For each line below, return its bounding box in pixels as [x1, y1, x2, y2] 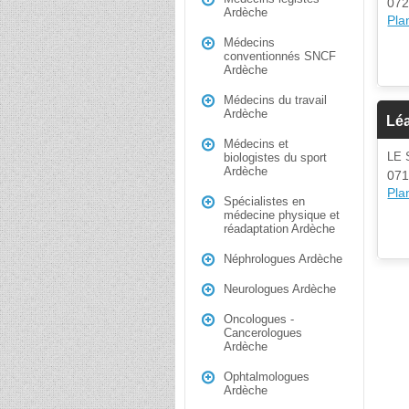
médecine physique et [224, 208, 340, 222]
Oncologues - [224, 312, 294, 326]
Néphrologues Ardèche [224, 252, 342, 266]
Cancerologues [224, 326, 302, 340]
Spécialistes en [224, 194, 305, 208]
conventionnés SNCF [224, 49, 336, 63]
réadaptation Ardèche [224, 222, 335, 236]
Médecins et [224, 137, 288, 151]
